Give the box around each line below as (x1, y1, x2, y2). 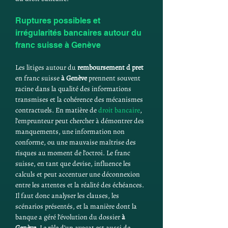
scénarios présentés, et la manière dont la (15, 202, 138, 211)
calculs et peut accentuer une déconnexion (15, 169, 141, 179)
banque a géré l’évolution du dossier (15, 212, 122, 222)
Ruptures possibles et (15, 16, 102, 25)
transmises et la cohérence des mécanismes (15, 95, 145, 104)
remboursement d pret (77, 63, 144, 72)
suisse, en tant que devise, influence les (15, 159, 132, 168)
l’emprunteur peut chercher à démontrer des (15, 116, 146, 126)
